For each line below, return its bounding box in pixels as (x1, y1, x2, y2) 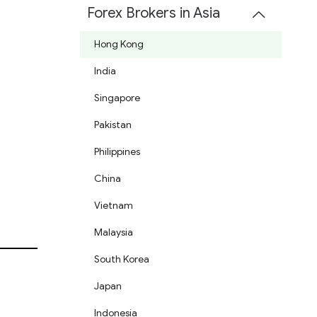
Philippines (94, 146, 140, 158)
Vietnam (94, 200, 133, 212)
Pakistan (94, 119, 132, 132)
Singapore (94, 92, 140, 105)
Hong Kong (94, 38, 144, 51)
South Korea (94, 253, 149, 266)
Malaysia (94, 226, 133, 239)
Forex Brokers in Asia (87, 4, 220, 22)
